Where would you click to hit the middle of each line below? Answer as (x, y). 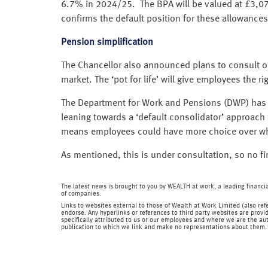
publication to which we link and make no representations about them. (164, 227)
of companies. (81, 194)
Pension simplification (107, 42)
